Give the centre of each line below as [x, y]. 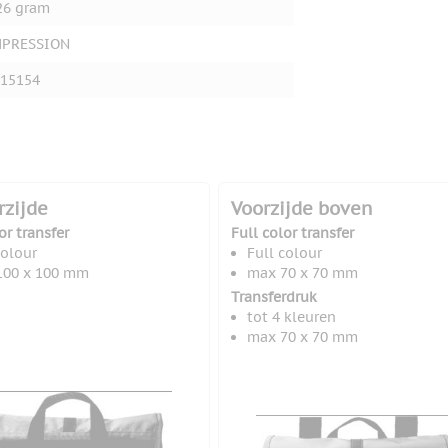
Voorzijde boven [301, 209]
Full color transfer [292, 233]
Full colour [284, 253]
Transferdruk [273, 297]
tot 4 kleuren [291, 317]
